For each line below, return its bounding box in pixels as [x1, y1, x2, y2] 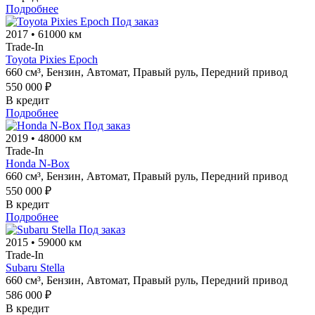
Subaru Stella [6, 261, 65, 274]
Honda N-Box [6, 157, 70, 169]
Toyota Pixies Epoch [6, 53, 98, 65]
